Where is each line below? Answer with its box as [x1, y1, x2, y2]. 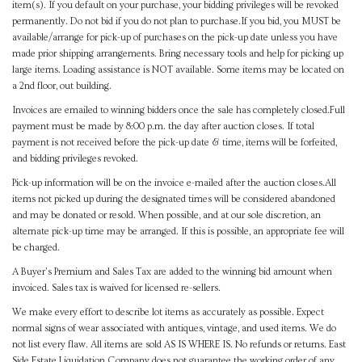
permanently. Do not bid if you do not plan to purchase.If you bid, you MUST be [12, 15, 341, 27]
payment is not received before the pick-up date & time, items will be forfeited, [12, 137, 337, 148]
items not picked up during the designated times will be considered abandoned [12, 193, 335, 204]
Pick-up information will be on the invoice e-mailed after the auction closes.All [12, 177, 336, 188]
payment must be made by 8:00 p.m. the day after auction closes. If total [12, 120, 314, 132]
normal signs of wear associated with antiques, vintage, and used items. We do [12, 322, 336, 334]
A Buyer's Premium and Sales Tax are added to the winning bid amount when [12, 266, 332, 277]
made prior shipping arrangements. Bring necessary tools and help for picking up [12, 48, 343, 59]
